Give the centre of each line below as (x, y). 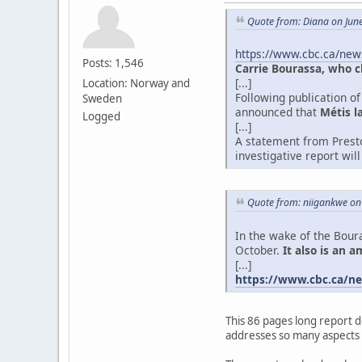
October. (257, 250)
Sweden (102, 98)
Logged (101, 116)
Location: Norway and (136, 83)
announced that (278, 112)
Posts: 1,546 (113, 63)
